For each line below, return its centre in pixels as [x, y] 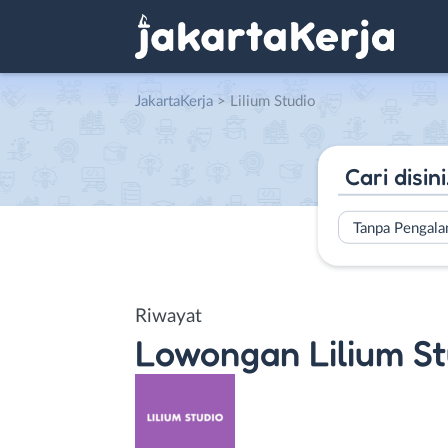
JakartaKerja [174, 101]
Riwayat [168, 316]
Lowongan [217, 352]
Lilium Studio [273, 101]
